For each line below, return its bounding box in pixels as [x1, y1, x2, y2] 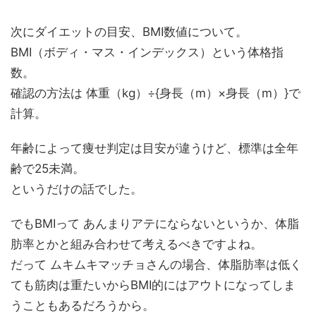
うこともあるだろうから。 [11, 298, 154, 313]
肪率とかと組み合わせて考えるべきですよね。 [11, 237, 262, 252]
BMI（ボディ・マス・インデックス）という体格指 [11, 45, 284, 60]
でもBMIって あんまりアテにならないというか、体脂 [11, 217, 299, 231]
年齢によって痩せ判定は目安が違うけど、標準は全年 [11, 141, 298, 156]
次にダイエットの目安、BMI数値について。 [11, 25, 248, 39]
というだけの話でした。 [11, 182, 142, 197]
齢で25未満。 [11, 162, 85, 176]
